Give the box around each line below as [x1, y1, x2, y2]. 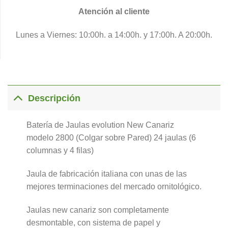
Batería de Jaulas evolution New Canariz [26, 121, 174, 130]
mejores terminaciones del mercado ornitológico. [26, 182, 202, 191]
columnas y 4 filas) [26, 146, 94, 155]
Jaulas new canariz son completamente [26, 205, 169, 214]
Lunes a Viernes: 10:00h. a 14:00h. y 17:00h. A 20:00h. [16, 30, 212, 39]
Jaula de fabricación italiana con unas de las [26, 169, 187, 179]
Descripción [28, 93, 81, 103]
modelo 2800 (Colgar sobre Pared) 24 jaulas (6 [26, 133, 196, 142]
